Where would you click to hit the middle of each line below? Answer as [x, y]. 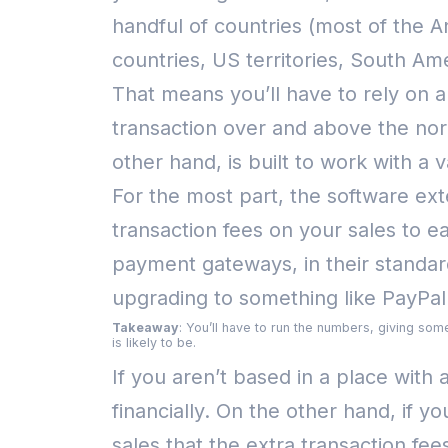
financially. [164, 411]
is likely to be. [154, 342]
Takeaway [145, 327]
